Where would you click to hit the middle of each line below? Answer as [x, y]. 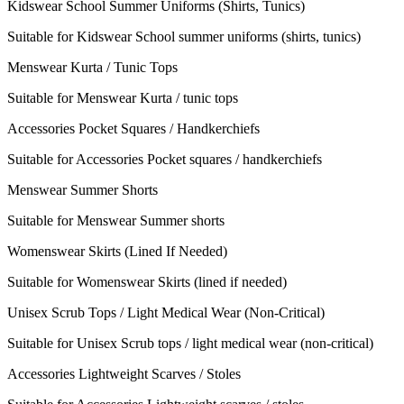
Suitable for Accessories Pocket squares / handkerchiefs [165, 160]
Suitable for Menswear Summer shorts [116, 221]
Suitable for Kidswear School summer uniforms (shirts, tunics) [184, 37]
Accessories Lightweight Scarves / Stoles [124, 374]
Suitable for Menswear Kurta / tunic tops [123, 98]
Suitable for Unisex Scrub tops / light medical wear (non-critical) [190, 344]
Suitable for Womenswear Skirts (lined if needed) [147, 282]
